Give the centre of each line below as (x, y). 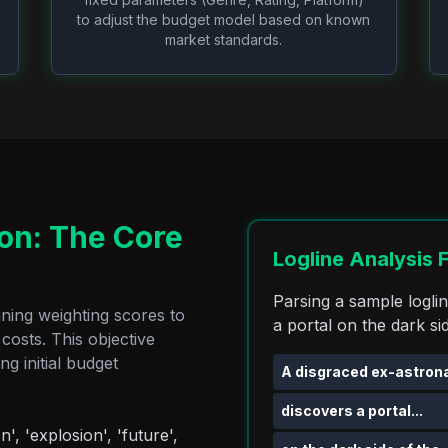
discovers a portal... (351, 411)
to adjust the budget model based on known (224, 19)
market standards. (224, 39)
